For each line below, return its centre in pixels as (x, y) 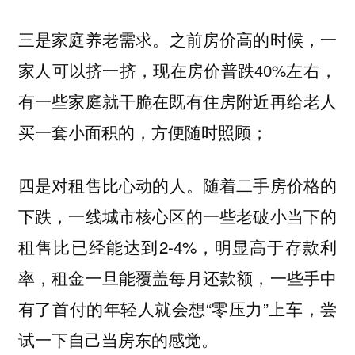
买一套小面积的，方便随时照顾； (143, 132)
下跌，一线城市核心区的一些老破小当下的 (177, 215)
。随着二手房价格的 (261, 184)
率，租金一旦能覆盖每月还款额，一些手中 (177, 277)
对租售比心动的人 (119, 185)
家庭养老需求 (102, 40)
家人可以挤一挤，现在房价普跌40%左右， (177, 70)
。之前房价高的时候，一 (245, 39)
